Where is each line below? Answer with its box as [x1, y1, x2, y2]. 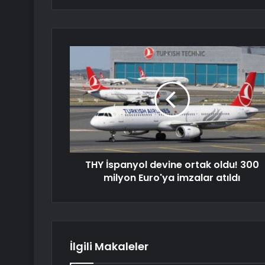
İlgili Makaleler [70, 239, 148, 254]
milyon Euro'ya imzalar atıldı [104, 171, 240, 185]
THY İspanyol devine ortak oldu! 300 [85, 158, 259, 172]
